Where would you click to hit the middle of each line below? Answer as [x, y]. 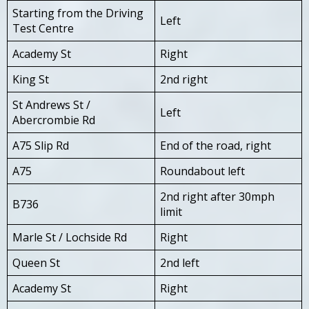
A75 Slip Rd [41, 145]
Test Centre [43, 28]
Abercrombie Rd [54, 120]
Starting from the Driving [78, 13]
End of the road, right [216, 145]
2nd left [180, 262]
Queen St [36, 262]
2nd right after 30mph [217, 196]
